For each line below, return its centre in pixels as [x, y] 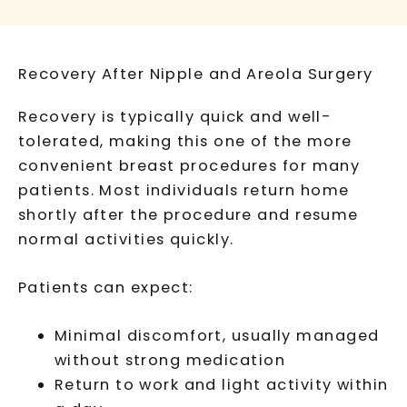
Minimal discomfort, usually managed [217, 336]
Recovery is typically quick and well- [175, 116]
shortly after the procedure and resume [189, 214]
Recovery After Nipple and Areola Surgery [196, 74]
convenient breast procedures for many [189, 165]
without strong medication [170, 361]
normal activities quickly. [126, 239]
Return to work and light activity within [222, 385]
